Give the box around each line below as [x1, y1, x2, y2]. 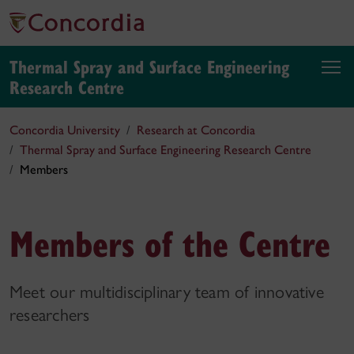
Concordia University [9, 122, 120, 137]
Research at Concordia [137, 122, 255, 137]
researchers [9, 304, 90, 326]
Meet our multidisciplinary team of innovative [9, 281, 324, 303]
